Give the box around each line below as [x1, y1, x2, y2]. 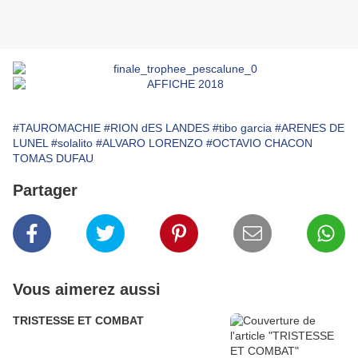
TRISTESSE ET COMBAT [13, 314, 144, 328]
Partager [13, 181, 78, 200]
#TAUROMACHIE [13, 121, 101, 135]
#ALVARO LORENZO [96, 137, 203, 150]
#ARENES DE [275, 121, 344, 135]
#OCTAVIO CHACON [206, 137, 312, 150]
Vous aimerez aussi [13, 280, 161, 299]
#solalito [51, 137, 93, 150]
